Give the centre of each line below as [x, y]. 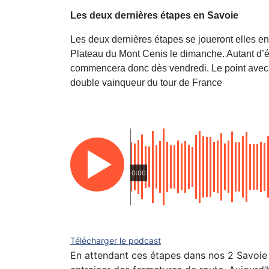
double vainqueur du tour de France [146, 82]
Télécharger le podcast [116, 240]
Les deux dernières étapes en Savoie [154, 15]
